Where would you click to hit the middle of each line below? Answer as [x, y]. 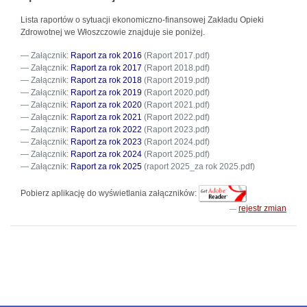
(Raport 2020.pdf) [176, 93]
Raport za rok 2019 [106, 93]
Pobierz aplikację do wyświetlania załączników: [109, 193]
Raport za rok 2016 [106, 56]
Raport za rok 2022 [106, 130]
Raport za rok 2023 [106, 142]
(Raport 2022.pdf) [176, 117]
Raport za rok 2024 [106, 154]
